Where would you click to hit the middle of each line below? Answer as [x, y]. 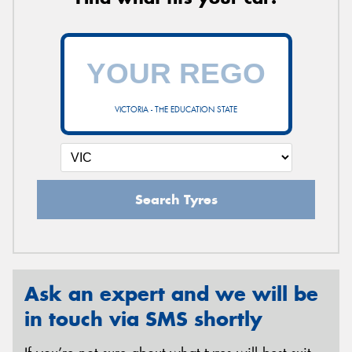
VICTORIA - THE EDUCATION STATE [176, 109]
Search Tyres [176, 199]
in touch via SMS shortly [143, 319]
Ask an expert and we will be [171, 293]
